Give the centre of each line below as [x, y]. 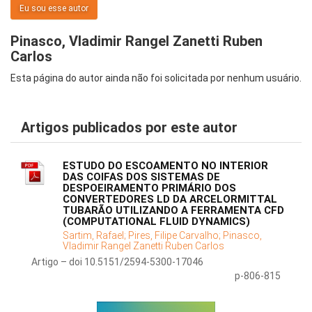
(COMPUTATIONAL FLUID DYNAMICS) [156, 222]
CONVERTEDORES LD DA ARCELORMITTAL [170, 200]
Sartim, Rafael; [95, 236]
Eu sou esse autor [54, 9]
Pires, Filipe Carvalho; [175, 236]
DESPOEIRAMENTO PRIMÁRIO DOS [149, 188]
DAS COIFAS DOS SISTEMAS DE [141, 177]
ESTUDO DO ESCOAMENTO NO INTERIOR [165, 166]
